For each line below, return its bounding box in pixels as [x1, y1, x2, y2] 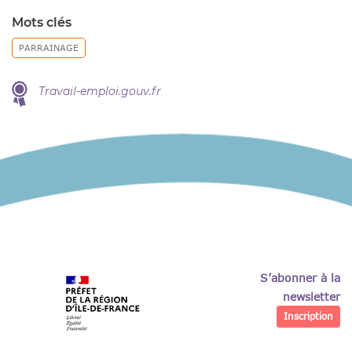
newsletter [282, 289, 340, 303]
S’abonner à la [259, 270, 340, 284]
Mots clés [12, 13, 71, 30]
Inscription [283, 310, 333, 322]
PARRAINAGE [19, 42, 79, 53]
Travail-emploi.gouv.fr [38, 84, 162, 97]
